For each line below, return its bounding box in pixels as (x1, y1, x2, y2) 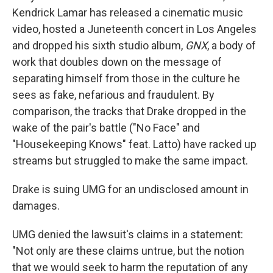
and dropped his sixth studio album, (12, 39, 185, 52)
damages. (12, 199, 60, 212)
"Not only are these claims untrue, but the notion (12, 244, 244, 257)
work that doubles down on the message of (12, 55, 222, 68)
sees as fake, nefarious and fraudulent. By (12, 88, 214, 101)
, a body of (207, 39, 256, 52)
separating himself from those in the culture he (12, 72, 240, 85)
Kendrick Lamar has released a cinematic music (12, 6, 243, 19)
